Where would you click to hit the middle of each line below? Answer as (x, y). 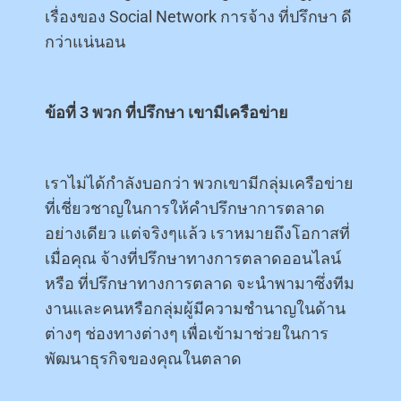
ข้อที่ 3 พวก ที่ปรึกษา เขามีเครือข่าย (166, 112)
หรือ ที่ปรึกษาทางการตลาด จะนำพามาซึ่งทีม (200, 283)
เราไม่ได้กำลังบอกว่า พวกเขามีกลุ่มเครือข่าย (199, 183)
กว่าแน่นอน (85, 41)
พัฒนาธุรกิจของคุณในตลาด (143, 358)
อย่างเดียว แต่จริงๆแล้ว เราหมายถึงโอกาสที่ (197, 233)
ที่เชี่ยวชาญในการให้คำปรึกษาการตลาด (185, 208)
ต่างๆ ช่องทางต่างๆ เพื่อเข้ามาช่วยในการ (187, 333)
